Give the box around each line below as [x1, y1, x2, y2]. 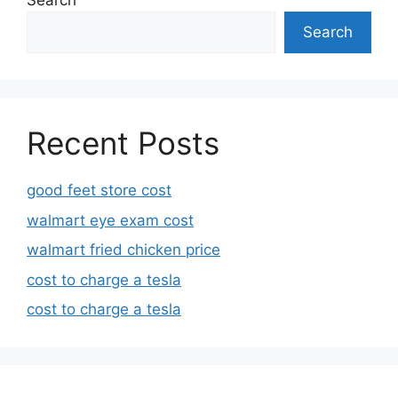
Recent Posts [27, 124, 219, 162]
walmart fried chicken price [27, 241, 220, 259]
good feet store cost [27, 181, 171, 199]
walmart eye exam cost [27, 211, 194, 229]
